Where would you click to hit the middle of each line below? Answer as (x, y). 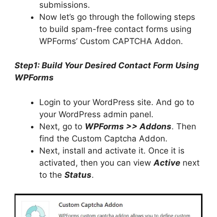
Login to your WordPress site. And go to (117, 102)
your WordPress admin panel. (96, 114)
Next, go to (62, 126)
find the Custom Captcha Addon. (103, 138)
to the (52, 175)
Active (167, 163)
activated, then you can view (96, 163)
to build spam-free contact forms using (115, 29)
